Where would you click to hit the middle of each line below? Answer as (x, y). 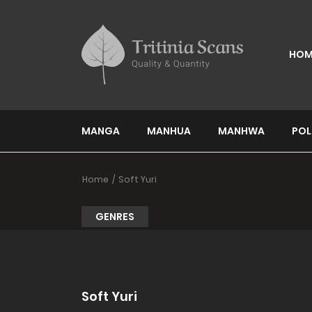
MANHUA (169, 131)
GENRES (115, 216)
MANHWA (241, 131)
